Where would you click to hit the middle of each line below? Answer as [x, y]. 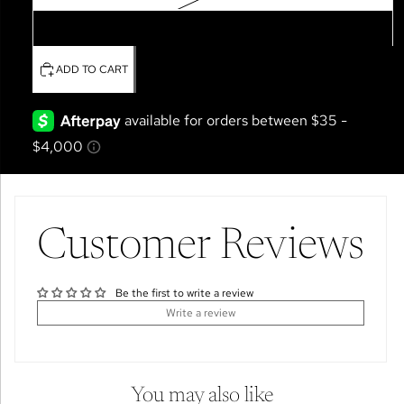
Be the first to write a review [184, 294]
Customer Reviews [201, 248]
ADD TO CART [92, 69]
